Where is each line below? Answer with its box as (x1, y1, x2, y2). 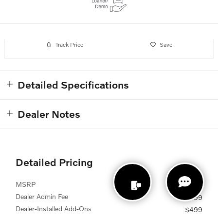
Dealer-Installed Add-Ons (16, 204, 91, 213)
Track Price (55, 41, 83, 49)
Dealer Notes (18, 107, 80, 120)
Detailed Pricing (16, 155, 93, 168)
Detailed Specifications (18, 78, 129, 91)
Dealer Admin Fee (16, 192, 68, 200)
